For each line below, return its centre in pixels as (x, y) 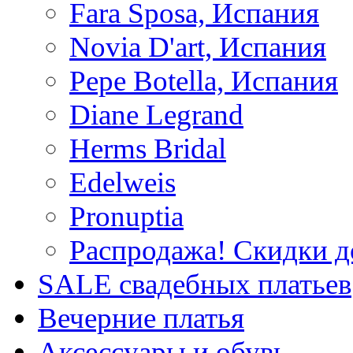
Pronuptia (126, 216)
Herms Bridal (148, 149)
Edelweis (123, 182)
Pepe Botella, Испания (204, 81)
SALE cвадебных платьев (195, 284)
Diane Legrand (156, 115)
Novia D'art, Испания (198, 47)
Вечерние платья (141, 318)
